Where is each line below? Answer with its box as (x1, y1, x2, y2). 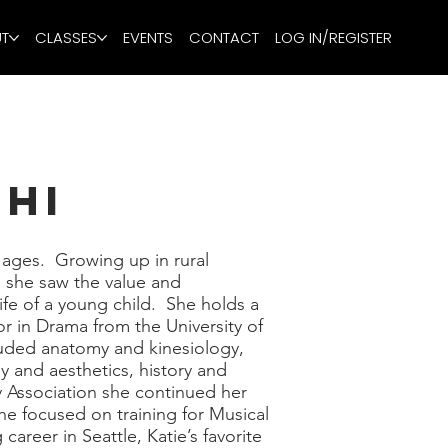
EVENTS (123, 27, 173, 48)
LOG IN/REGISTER (275, 27, 392, 48)
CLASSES (35, 27, 97, 48)
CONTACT (189, 27, 259, 48)
